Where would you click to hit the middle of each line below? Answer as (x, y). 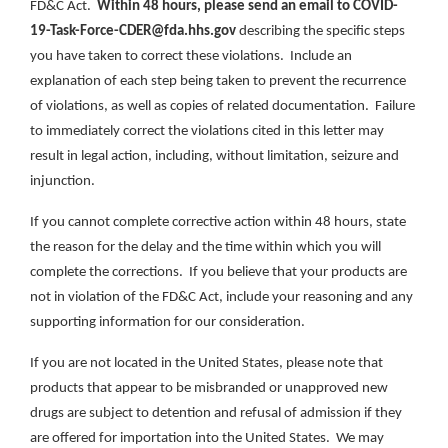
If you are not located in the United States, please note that (206, 364)
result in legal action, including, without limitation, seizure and (214, 157)
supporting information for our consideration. (167, 323)
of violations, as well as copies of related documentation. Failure (222, 107)
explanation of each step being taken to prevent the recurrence (218, 82)
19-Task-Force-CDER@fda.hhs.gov (133, 32)
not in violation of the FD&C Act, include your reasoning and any (221, 298)
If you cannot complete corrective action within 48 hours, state (218, 223)
